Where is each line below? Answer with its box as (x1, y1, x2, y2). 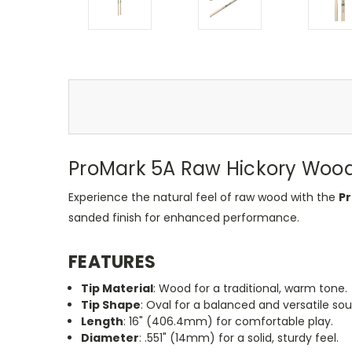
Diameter (81, 330, 140, 346)
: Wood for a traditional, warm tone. (153, 280, 348, 297)
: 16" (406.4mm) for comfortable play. (123, 313, 334, 330)
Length (81, 313, 124, 330)
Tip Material (81, 280, 154, 297)
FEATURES (68, 250, 156, 275)
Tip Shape (81, 297, 141, 313)
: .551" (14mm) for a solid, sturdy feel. (139, 330, 339, 346)
